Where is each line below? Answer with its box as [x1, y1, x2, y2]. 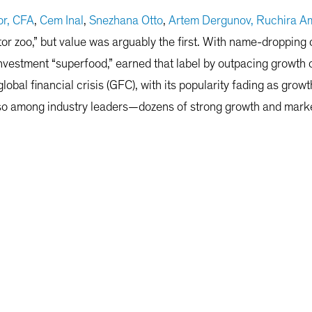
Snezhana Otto [89, 15, 163, 28]
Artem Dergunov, [169, 15, 253, 28]
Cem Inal [40, 15, 84, 28]
